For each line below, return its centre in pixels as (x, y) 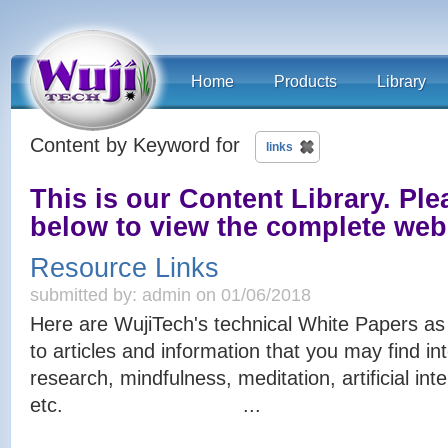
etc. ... (145, 405)
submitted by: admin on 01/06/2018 (170, 295)
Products (305, 81)
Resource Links (124, 268)
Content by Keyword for (135, 145)
